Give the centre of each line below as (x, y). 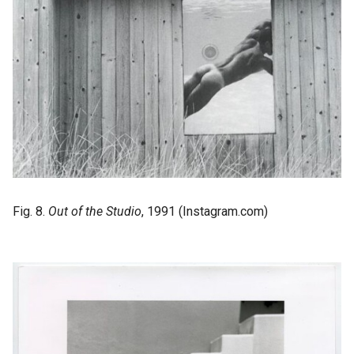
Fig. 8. (30, 211)
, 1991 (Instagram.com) (205, 211)
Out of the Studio (95, 211)
